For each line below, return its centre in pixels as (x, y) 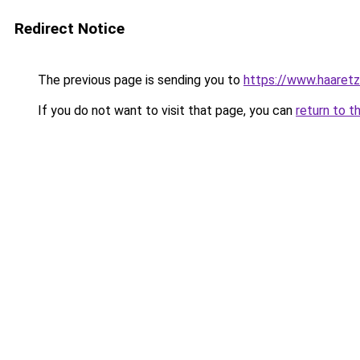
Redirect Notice (70, 29)
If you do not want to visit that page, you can (165, 110)
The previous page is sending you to (139, 80)
